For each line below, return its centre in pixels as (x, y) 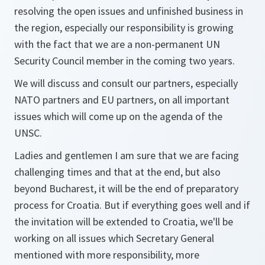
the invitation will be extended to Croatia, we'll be (124, 222)
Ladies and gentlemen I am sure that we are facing (127, 155)
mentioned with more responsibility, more (107, 255)
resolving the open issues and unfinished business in (129, 11)
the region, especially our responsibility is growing (124, 28)
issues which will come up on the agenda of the (118, 116)
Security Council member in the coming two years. (125, 61)
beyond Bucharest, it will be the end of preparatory (126, 188)
